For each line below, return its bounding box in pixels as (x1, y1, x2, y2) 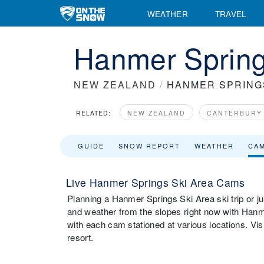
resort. (67, 231, 94, 243)
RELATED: (76, 108, 111, 117)
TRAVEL (214, 7, 247, 19)
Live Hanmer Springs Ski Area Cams (66, 175, 245, 190)
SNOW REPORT (118, 141, 180, 150)
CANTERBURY (207, 108, 262, 117)
